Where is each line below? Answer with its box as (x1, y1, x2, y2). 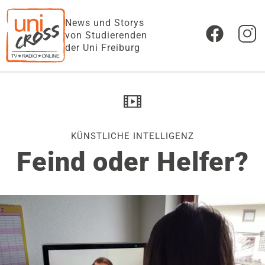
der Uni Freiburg (65, 42, 140, 54)
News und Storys (65, 17, 144, 29)
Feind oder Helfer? (16, 146, 249, 177)
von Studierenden (65, 30, 147, 41)
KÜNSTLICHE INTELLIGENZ (71, 131, 194, 141)
